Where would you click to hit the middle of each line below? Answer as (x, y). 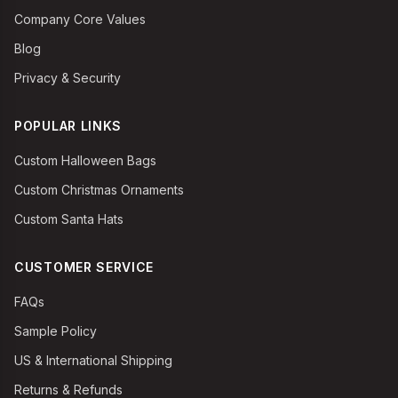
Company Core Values (80, 19)
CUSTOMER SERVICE (84, 267)
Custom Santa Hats (69, 219)
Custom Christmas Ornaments (99, 190)
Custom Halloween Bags (85, 160)
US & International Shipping (93, 360)
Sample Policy (56, 331)
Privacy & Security (68, 78)
